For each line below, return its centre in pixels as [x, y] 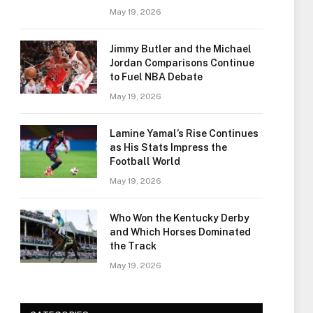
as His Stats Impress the [168, 147]
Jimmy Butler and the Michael [181, 49]
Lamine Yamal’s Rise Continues [184, 133]
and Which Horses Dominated [180, 232]
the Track [133, 246]
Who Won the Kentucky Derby [180, 218]
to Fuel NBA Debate [156, 77]
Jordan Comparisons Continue [182, 63]
